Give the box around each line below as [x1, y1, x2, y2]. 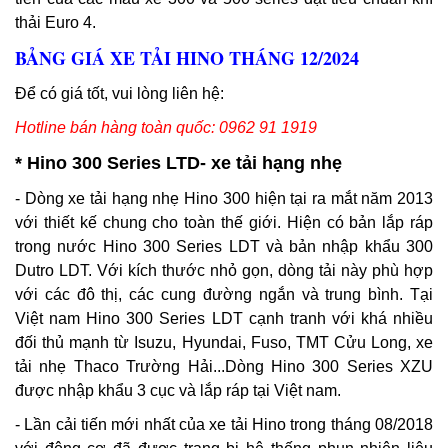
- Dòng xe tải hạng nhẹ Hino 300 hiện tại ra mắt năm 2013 [15, 190, 433, 208]
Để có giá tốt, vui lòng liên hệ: [15, 85, 224, 103]
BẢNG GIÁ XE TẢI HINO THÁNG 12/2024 [15, 45, 359, 72]
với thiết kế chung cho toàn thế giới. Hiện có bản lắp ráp [15, 214, 433, 232]
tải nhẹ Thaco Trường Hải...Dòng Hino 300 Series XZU [15, 358, 433, 376]
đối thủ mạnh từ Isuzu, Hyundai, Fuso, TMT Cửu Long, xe [15, 334, 433, 352]
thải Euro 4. [15, 14, 96, 32]
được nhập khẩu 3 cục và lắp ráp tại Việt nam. [15, 382, 341, 400]
